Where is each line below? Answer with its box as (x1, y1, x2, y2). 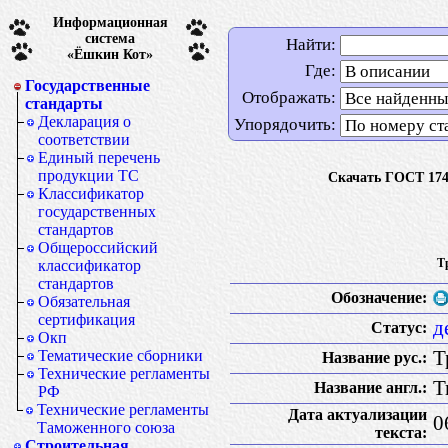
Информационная (52, 14, 168, 30)
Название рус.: (322, 348, 427, 366)
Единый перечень (38, 149, 160, 166)
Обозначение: (331, 288, 427, 306)
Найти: (286, 35, 336, 54)
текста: (375, 423, 427, 441)
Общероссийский (38, 239, 158, 256)
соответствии (38, 131, 130, 148)
